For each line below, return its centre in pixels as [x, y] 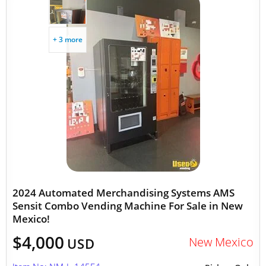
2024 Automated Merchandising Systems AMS [123, 193]
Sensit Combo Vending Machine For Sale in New [128, 206]
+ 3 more [68, 39]
